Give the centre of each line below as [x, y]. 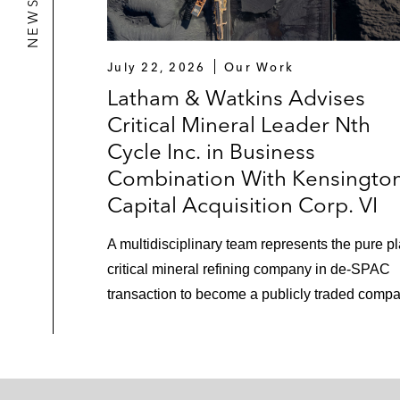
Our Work [259, 67]
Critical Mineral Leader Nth [239, 124]
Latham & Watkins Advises [236, 97]
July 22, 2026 [157, 67]
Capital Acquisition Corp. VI [242, 204]
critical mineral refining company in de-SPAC [249, 269]
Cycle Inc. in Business [211, 151]
